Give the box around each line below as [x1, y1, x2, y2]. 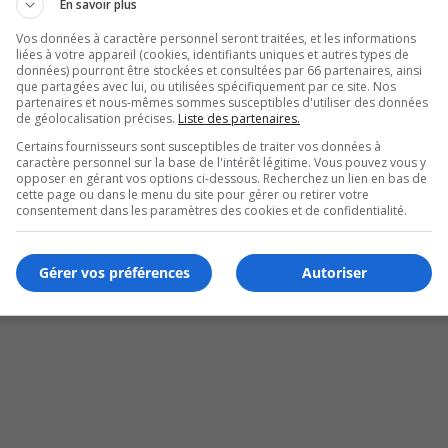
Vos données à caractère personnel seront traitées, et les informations [16, 29, 416, 47]
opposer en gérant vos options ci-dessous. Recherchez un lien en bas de [16, 169, 427, 187]
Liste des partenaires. [178, 109, 300, 127]
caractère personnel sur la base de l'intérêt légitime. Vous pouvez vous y [16, 153, 426, 171]
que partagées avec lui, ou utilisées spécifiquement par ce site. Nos [16, 77, 396, 95]
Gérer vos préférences [38, 263, 190, 282]
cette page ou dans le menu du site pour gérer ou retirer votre [16, 185, 369, 203]
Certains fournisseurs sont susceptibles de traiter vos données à [16, 137, 381, 155]
